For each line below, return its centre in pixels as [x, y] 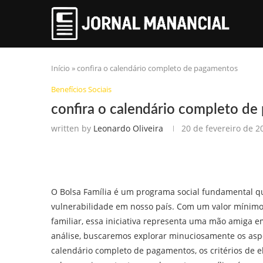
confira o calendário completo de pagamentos [157, 68]
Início [60, 68]
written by [72, 128]
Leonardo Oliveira [128, 128]
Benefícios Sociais [81, 89]
